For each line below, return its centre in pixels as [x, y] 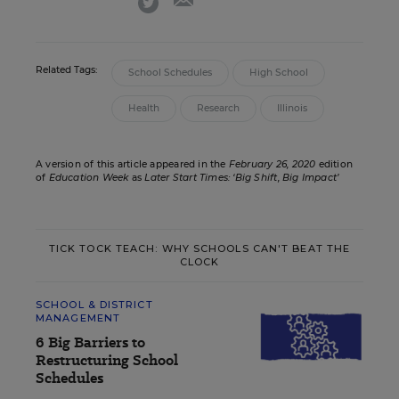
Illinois [292, 108]
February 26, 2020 [272, 164]
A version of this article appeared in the [132, 164]
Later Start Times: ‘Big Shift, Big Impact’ [242, 177]
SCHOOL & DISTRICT [94, 304]
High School [279, 72]
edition [334, 164]
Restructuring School [107, 360]
